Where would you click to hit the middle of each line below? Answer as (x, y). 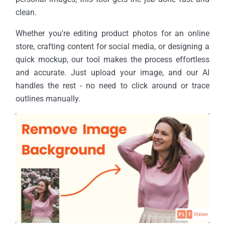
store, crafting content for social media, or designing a (113, 47)
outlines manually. (48, 99)
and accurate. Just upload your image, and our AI (113, 73)
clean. (26, 13)
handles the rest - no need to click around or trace (113, 86)
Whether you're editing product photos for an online (113, 34)
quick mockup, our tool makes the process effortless (113, 60)
